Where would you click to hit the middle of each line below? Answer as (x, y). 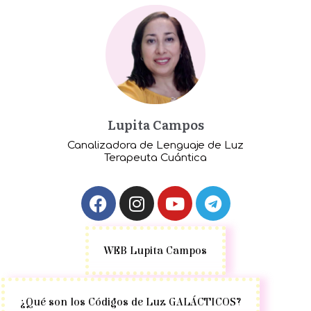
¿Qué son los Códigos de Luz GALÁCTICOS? (131, 302)
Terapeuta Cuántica (155, 158)
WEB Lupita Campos (155, 251)
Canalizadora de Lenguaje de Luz (155, 146)
